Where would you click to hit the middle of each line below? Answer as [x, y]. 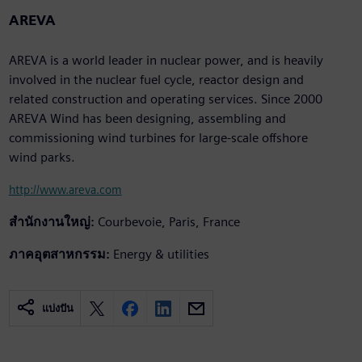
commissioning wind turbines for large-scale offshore [158, 138]
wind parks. [42, 158]
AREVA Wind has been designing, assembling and [147, 119]
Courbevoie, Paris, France [168, 222]
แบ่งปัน [57, 309]
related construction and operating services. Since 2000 [165, 99]
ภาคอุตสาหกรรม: [59, 255]
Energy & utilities [161, 255]
